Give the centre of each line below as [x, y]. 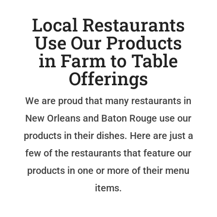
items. [108, 188]
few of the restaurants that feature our [108, 153]
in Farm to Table [108, 60]
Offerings [108, 78]
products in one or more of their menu [108, 170]
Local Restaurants [108, 24]
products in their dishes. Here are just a [108, 135]
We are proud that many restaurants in [108, 101]
